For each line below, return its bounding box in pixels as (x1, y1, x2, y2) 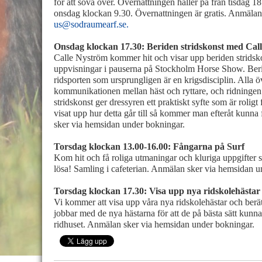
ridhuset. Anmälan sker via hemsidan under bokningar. (54, 219, 254, 229)
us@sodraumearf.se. (54, 19, 129, 29)
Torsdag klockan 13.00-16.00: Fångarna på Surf (54, 142, 244, 151)
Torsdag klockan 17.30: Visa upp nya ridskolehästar (54, 186, 260, 196)
